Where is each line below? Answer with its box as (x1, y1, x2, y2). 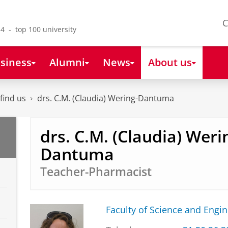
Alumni (49, 54, 85, 69)
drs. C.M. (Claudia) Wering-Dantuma (37, 93, 174, 104)
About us (148, 54, 192, 69)
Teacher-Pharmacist (40, 163, 152, 180)
